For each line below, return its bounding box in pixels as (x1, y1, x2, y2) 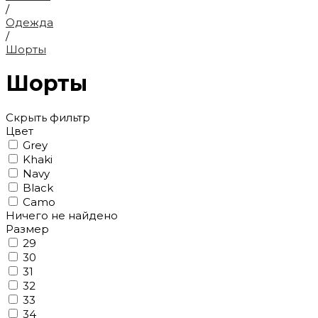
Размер (6, 221, 49, 236)
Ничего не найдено (6, 208, 118, 222)
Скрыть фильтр (6, 110, 90, 124)
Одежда (6, 15, 53, 29)
